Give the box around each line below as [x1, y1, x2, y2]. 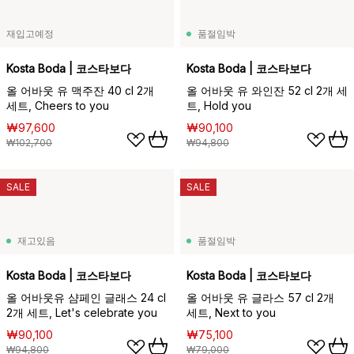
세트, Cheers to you [6, 99, 109, 112]
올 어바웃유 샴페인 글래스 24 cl [6, 291, 166, 304]
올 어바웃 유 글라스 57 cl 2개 [186, 291, 334, 304]
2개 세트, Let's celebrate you [6, 306, 157, 319]
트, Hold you [186, 99, 251, 112]
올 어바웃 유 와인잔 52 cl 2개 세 [186, 84, 348, 97]
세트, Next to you [186, 306, 276, 319]
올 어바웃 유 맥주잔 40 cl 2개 [6, 84, 154, 97]
